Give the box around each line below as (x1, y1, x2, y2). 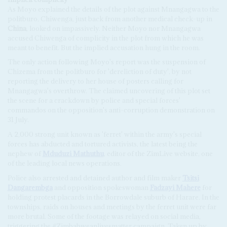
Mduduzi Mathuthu (42, 149, 104, 159)
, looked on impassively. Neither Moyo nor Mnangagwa (26, 23, 201, 33)
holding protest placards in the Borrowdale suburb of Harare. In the (7, 192, 219, 202)
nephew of (7, 149, 43, 159)
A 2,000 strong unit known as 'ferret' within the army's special (7, 130, 202, 139)
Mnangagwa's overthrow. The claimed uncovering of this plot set (7, 86, 210, 96)
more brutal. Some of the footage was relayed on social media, (7, 211, 201, 221)
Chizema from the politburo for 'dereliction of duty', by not (7, 67, 192, 77)
